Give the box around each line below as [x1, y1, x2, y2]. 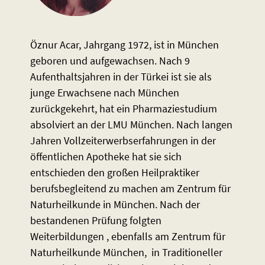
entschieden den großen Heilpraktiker [30, 166, 199, 180]
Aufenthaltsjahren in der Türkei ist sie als [30, 70, 212, 84]
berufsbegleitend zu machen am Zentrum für [30, 182, 231, 196]
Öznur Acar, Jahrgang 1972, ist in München [30, 38, 219, 52]
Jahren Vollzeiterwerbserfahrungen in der [30, 134, 216, 148]
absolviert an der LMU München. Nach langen [30, 118, 232, 132]
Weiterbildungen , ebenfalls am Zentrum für [30, 230, 225, 244]
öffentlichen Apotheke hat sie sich [30, 150, 182, 164]
